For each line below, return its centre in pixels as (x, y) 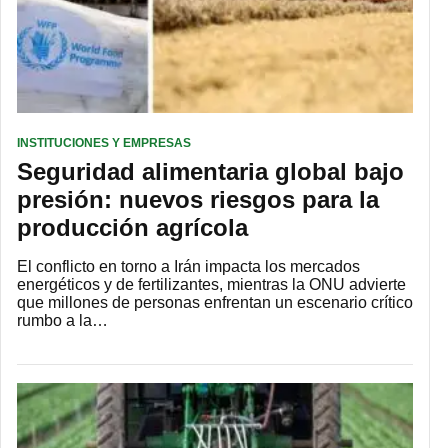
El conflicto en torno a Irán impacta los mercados (188, 267)
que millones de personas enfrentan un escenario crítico (215, 303)
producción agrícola (132, 228)
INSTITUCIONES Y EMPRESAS (104, 143)
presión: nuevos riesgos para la (198, 200)
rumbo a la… (62, 321)
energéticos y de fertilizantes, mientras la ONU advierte (211, 285)
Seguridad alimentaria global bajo (210, 172)
